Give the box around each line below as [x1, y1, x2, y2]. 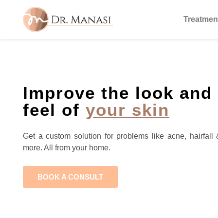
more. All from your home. [23, 144, 110, 152]
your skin [86, 100, 169, 120]
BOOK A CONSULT [37, 172, 103, 181]
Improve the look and [23, 83, 212, 103]
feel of [23, 100, 86, 120]
